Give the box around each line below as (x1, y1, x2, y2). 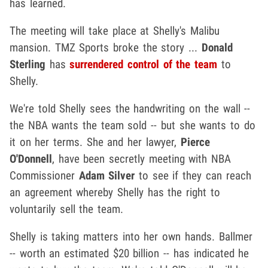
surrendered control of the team (69, 57, 218, 72)
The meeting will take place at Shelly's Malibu (10, 24, 220, 38)
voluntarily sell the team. (10, 202, 124, 217)
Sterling (10, 57, 50, 72)
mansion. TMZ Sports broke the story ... (10, 41, 202, 55)
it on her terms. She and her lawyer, (10, 135, 181, 150)
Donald (201, 41, 233, 55)
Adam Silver (78, 169, 135, 183)
